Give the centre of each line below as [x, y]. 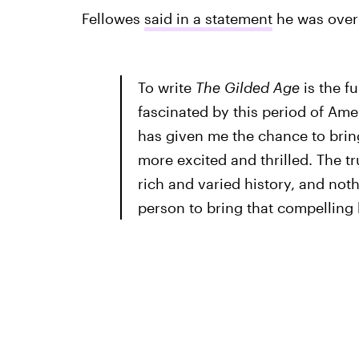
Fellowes [113, 18]
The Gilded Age [247, 87]
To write [166, 87]
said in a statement [208, 18]
